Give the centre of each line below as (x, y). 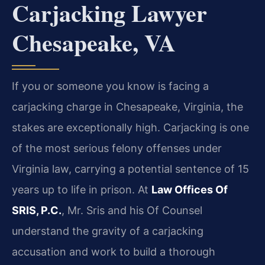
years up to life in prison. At (82, 190)
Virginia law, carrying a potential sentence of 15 (130, 169)
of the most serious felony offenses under (117, 148)
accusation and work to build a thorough (114, 252)
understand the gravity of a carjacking (108, 231)
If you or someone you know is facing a (110, 86)
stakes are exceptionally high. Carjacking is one (130, 128)
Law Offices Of (190, 190)
